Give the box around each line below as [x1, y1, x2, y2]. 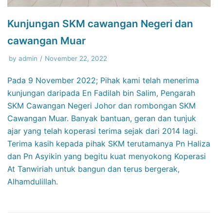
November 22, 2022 [45, 54, 107, 62]
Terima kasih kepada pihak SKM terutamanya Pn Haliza [7, 138, 210, 148]
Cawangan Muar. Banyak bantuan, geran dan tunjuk [7, 113, 196, 123]
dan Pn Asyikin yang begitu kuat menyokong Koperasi [7, 151, 206, 161]
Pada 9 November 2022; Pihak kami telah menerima [7, 75, 199, 85]
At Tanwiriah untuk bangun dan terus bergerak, [7, 163, 180, 174]
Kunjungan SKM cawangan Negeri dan [7, 17, 193, 30]
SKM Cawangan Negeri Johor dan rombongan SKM [7, 100, 196, 110]
